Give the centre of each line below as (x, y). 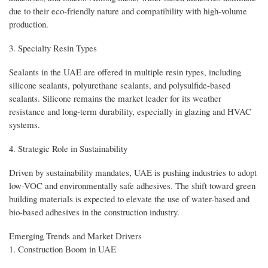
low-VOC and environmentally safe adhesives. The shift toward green (132, 185)
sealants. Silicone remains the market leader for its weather (115, 98)
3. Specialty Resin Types (53, 48)
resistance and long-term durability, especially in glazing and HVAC (130, 111)
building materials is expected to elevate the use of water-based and (129, 198)
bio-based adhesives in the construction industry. (94, 211)
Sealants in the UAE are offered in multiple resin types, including (125, 71)
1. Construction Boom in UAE (63, 249)
